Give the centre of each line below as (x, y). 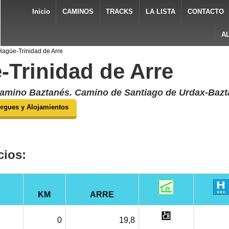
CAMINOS (78, 12)
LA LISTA (160, 12)
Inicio (41, 12)
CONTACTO (206, 12)
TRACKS (120, 12)
